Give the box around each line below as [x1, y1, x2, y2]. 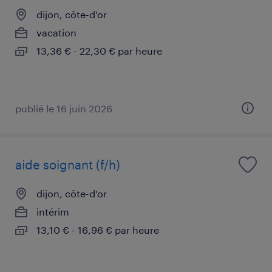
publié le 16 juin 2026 [15, 102, 112, 114]
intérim [36, 205, 69, 217]
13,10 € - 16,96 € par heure [36, 223, 159, 236]
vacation [36, 26, 76, 38]
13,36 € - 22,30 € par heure [36, 44, 162, 56]
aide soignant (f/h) [15, 157, 120, 172]
